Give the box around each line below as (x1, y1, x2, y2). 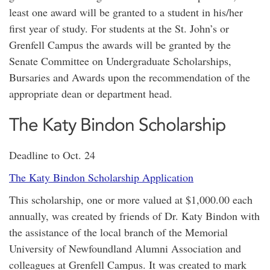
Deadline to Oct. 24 (9, 148, 95, 162)
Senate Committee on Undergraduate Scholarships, (9, 54, 231, 68)
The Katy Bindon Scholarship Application (9, 170, 193, 184)
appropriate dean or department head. (9, 86, 176, 101)
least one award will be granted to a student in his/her (9, 5, 243, 19)
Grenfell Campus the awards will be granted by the (9, 37, 231, 52)
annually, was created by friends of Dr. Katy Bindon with (9, 209, 260, 223)
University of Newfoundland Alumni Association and (9, 241, 241, 256)
